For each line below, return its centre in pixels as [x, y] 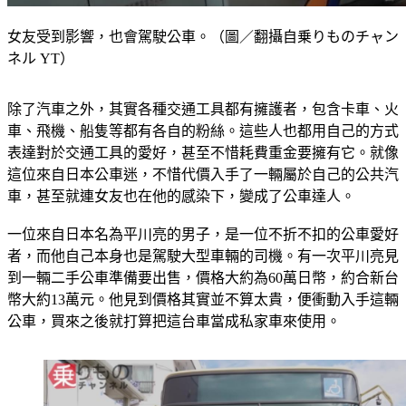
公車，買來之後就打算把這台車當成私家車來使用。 [174, 343]
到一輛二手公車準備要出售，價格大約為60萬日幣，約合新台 [203, 300]
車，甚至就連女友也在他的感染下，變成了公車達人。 [181, 218]
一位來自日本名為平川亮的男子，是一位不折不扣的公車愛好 [203, 256]
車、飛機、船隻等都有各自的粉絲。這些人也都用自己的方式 [203, 153]
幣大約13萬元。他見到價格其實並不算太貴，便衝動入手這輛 [203, 322]
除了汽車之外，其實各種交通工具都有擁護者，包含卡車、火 [203, 131]
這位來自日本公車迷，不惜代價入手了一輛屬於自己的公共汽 [203, 197]
